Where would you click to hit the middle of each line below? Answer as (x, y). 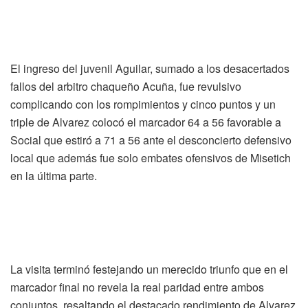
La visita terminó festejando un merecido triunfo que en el (149, 269)
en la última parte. (54, 175)
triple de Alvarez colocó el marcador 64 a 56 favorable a (146, 122)
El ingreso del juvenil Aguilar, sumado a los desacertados (150, 68)
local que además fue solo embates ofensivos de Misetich (151, 157)
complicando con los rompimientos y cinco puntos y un (143, 104)
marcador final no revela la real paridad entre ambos (137, 287)
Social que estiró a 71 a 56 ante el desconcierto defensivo (151, 140)
